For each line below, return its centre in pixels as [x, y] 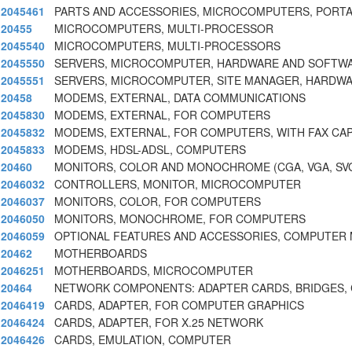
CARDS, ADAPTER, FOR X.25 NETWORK [159, 323]
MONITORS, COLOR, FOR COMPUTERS [158, 202]
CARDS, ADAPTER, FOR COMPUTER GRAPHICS [179, 305]
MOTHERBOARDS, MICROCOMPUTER [154, 271]
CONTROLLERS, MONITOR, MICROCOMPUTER [178, 184]
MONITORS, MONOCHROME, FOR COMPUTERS [180, 219]
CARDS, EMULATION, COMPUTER [143, 340]
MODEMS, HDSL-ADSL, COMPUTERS [150, 150]
